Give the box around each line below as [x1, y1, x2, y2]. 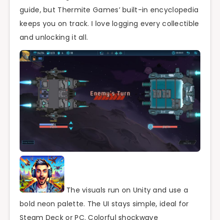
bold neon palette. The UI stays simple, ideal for [20, 199, 189, 209]
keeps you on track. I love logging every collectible [20, 18, 199, 28]
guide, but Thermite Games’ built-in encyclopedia [20, 4, 199, 15]
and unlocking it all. [20, 32, 88, 42]
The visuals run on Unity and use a [64, 185, 189, 195]
